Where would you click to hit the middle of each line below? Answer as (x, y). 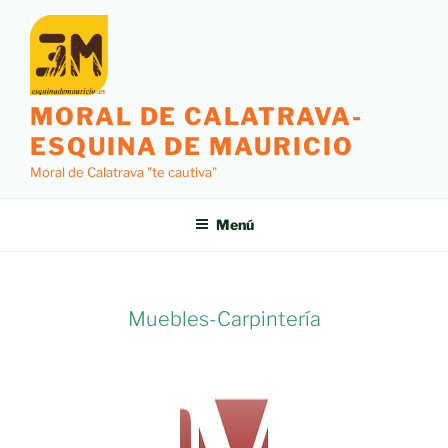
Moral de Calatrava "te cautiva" (123, 171)
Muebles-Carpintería (224, 319)
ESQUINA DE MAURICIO (192, 146)
